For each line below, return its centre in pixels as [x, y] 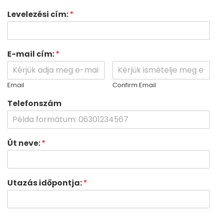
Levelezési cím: [39, 14]
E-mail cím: [31, 54]
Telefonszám [34, 103]
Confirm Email [134, 85]
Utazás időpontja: [45, 183]
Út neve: [24, 143]
